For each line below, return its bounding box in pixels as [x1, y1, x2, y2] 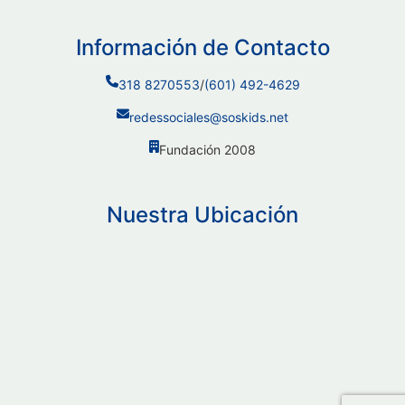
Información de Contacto [75, 33, 330, 61]
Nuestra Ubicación [107, 201, 298, 228]
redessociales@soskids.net [129, 108, 288, 125]
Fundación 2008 [159, 141, 256, 157]
